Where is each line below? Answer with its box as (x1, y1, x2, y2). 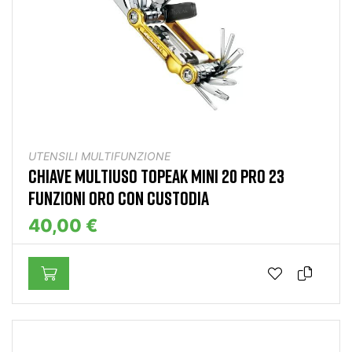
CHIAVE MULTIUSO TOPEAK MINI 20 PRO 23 (28, 163, 284, 187)
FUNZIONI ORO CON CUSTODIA (28, 185, 209, 209)
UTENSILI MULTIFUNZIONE (28, 148, 170, 163)
